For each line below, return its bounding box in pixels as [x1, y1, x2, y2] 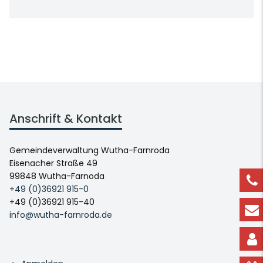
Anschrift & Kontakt [9, 110, 122, 127]
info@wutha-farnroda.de [9, 209, 112, 221]
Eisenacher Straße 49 [9, 157, 97, 170]
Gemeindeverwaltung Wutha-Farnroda [9, 144, 170, 157]
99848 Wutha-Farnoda [9, 170, 104, 183]
